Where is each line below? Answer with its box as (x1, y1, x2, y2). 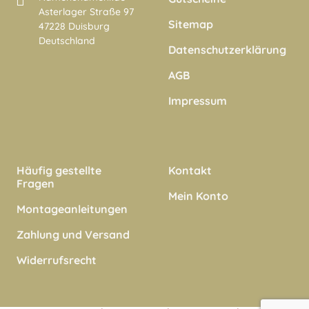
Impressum (168, 94, 227, 108)
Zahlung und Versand (17, 228, 130, 242)
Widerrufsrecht (17, 253, 97, 268)
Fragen (17, 177, 54, 191)
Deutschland (39, 34, 95, 48)
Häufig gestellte (17, 163, 101, 178)
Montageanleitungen (17, 202, 128, 217)
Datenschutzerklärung (168, 43, 286, 57)
